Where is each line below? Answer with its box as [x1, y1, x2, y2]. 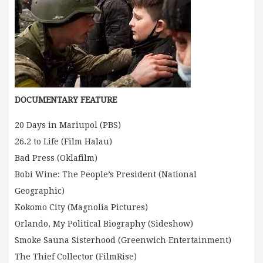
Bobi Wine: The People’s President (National [15, 170, 197, 180]
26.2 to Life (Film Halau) [15, 137, 112, 147]
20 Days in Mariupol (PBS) [15, 120, 121, 130]
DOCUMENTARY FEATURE [15, 95, 117, 105]
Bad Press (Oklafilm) [15, 153, 97, 163]
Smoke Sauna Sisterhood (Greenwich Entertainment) [15, 235, 231, 245]
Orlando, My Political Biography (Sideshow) [15, 219, 193, 229]
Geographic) [15, 186, 65, 196]
